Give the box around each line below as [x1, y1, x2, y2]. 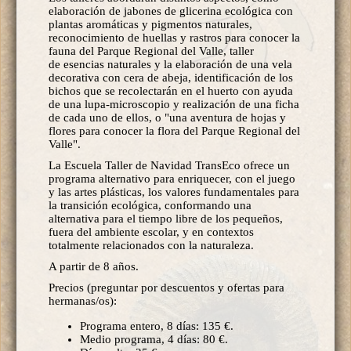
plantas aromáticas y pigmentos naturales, [49, 17, 252, 31]
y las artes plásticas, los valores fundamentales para [49, 185, 299, 198]
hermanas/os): [49, 294, 117, 307]
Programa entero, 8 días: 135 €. [80, 319, 233, 332]
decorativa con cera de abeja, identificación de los [49, 71, 293, 84]
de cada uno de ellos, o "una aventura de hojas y [49, 110, 286, 124]
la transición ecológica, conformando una [49, 198, 251, 212]
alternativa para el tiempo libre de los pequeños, [49, 212, 283, 225]
